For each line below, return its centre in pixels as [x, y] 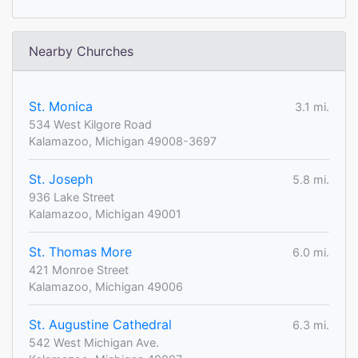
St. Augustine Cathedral [100, 325]
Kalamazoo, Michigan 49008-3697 [123, 141]
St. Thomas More [80, 252]
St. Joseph [61, 179]
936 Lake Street [72, 197]
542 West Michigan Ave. [94, 343]
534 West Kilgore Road [90, 125]
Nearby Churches [81, 52]
